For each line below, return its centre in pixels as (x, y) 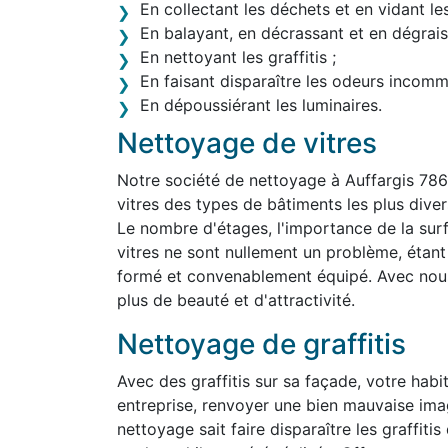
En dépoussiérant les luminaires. (261, 105)
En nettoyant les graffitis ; (238, 57)
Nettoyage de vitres (247, 143)
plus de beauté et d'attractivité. (236, 300)
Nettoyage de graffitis (261, 344)
